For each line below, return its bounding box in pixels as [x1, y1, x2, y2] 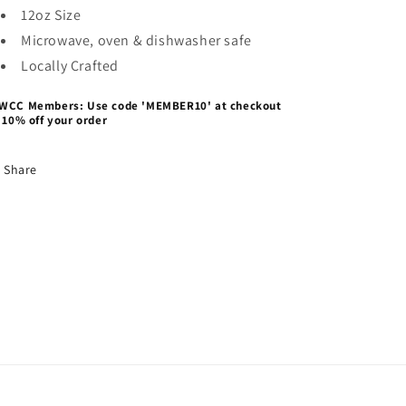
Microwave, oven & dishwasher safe [21, 31, 252, 50]
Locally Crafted [21, 56, 119, 75]
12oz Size [21, 5, 82, 24]
